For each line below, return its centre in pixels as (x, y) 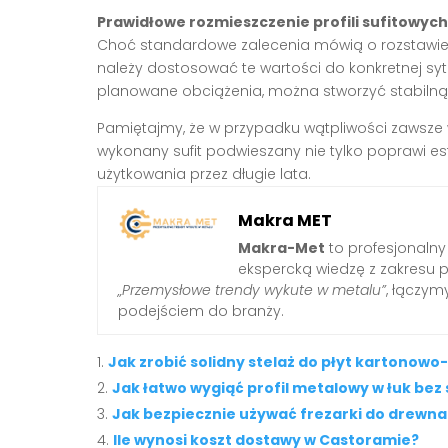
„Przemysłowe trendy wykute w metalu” (252, 289)
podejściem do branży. (201, 310)
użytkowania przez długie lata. (204, 173)
